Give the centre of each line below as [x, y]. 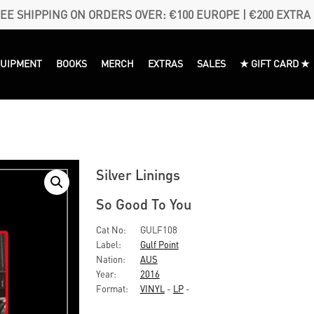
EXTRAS [166, 63]
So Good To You [143, 204]
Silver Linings [138, 175]
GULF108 [157, 230]
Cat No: [111, 230]
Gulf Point [159, 244]
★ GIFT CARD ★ [275, 63]
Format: [112, 288]
